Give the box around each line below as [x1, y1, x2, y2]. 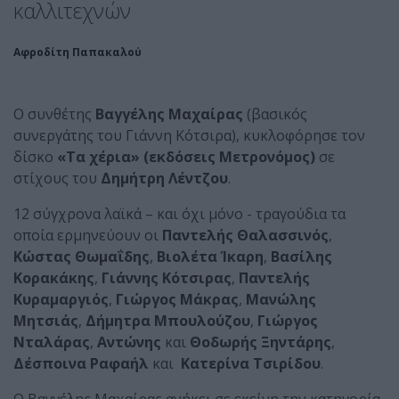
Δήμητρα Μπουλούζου [82, 311, 250, 330]
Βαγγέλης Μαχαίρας [95, 104, 243, 124]
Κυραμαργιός [13, 289, 109, 309]
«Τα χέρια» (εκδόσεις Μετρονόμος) [57, 147, 315, 167]
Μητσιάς [13, 311, 78, 330]
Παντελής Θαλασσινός [162, 225, 329, 245]
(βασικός [243, 104, 307, 124]
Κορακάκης [13, 268, 94, 288]
